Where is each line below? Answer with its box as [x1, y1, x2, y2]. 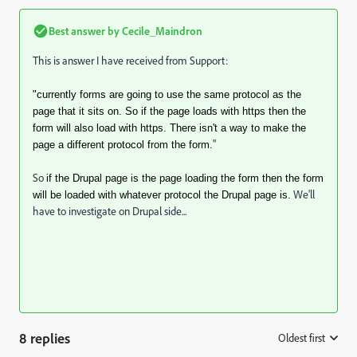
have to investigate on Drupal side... [33, 204, 186, 218]
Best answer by [49, 24, 120, 37]
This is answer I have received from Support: [33, 53, 228, 68]
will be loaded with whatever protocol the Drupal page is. [33, 189, 291, 201]
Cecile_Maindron [120, 24, 202, 37]
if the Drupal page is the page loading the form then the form [46, 172, 324, 184]
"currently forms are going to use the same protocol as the [33, 88, 301, 100]
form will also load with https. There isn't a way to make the [33, 122, 306, 134]
